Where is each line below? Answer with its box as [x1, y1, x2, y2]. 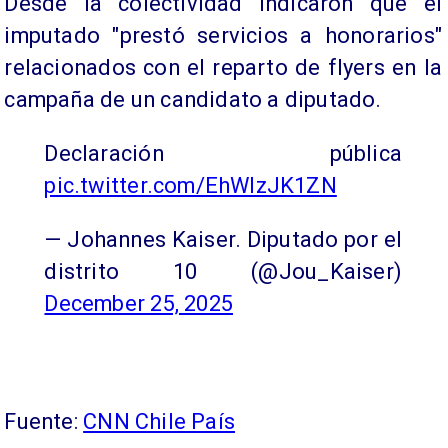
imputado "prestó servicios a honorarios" [4, 22, 442, 48]
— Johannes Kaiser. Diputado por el [44, 226, 402, 252]
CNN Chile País [83, 408, 236, 434]
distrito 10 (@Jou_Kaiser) [44, 258, 402, 284]
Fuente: [4, 408, 84, 434]
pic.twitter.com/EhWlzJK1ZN [44, 172, 337, 198]
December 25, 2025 [44, 290, 233, 316]
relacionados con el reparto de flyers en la [4, 54, 442, 80]
